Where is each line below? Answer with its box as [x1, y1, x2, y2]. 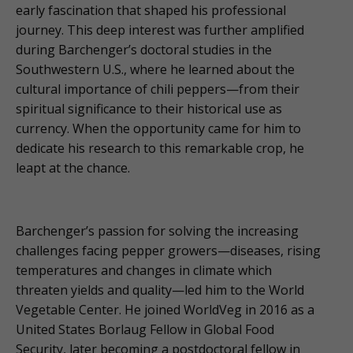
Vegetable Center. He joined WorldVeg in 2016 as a [16, 301, 314, 319]
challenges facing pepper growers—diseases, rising [16, 242, 321, 260]
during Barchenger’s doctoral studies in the [16, 41, 272, 59]
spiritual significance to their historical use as [16, 100, 282, 118]
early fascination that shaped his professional [16, 2, 286, 20]
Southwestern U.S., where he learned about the [16, 61, 295, 79]
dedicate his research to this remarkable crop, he [16, 139, 304, 158]
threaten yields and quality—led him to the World [16, 281, 304, 299]
